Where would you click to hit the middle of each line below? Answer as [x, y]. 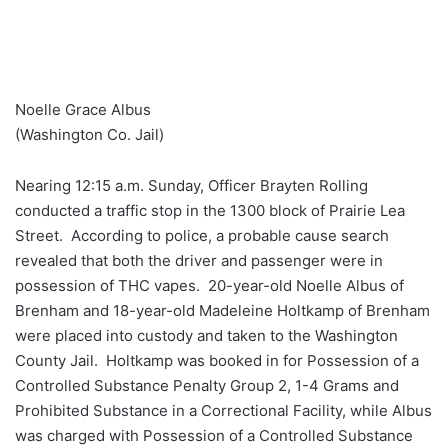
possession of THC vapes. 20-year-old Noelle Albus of [209, 286]
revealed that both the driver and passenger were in [199, 261]
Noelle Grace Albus [83, 110]
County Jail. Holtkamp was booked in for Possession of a [217, 361]
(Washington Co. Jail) [89, 135]
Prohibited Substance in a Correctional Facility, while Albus [223, 411]
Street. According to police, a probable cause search [202, 236]
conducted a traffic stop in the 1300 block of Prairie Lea [210, 211]
